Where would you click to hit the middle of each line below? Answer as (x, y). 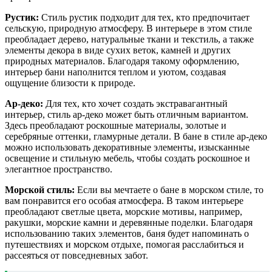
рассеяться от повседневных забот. (76, 255)
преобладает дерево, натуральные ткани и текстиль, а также (129, 39)
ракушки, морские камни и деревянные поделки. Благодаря (129, 222)
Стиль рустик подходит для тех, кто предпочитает (144, 17)
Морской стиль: (40, 189)
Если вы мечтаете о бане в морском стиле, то (169, 189)
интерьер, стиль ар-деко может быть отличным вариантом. (127, 114)
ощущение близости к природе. (70, 83)
